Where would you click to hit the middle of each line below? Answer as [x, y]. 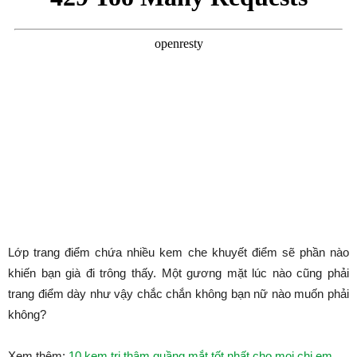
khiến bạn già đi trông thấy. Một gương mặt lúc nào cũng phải [178, 273]
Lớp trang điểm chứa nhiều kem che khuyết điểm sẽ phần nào [178, 252]
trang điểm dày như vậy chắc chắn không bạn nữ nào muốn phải [178, 294]
